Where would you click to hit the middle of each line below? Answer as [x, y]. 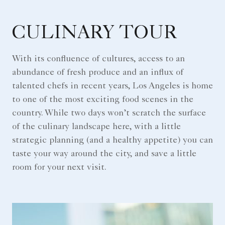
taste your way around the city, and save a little [104, 154]
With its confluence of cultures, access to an [98, 59]
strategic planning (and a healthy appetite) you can [113, 140]
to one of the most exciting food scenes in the [103, 100]
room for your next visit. [59, 167]
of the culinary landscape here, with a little [96, 127]
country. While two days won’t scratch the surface [109, 113]
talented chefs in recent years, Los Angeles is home [113, 86]
